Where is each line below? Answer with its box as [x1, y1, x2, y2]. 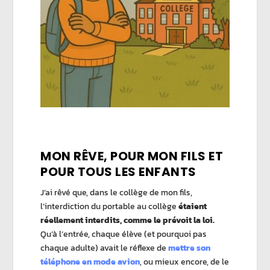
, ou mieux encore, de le [140, 256, 230, 269]
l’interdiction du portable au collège [40, 200, 177, 213]
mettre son [168, 242, 211, 255]
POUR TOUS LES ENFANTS [40, 163, 196, 181]
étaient [177, 200, 207, 213]
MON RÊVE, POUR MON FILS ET [40, 148, 224, 165]
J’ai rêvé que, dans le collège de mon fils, [40, 186, 193, 199]
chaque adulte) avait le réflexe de [40, 242, 169, 255]
